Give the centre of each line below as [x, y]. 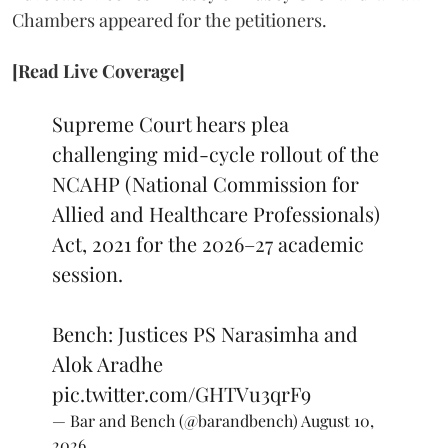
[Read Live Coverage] [98, 71]
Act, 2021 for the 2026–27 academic [208, 243]
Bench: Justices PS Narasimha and [205, 333]
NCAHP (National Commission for [205, 183]
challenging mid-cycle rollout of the [215, 153]
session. [87, 273]
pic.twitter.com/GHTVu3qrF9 [181, 393]
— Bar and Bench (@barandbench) [176, 420]
